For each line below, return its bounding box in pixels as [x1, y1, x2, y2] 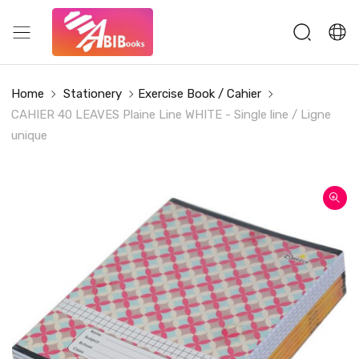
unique [11, 128, 47, 143]
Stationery [63, 87, 122, 101]
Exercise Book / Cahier [138, 87, 261, 101]
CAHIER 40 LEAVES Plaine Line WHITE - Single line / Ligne [11, 107, 331, 122]
